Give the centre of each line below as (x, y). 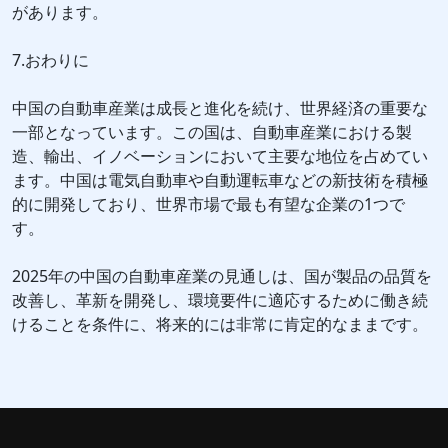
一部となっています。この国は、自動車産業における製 (212, 132)
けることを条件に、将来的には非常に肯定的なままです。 (220, 324)
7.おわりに (50, 60)
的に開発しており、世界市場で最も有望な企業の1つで (208, 204)
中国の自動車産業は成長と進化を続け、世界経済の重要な (220, 108)
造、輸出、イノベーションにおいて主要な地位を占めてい (220, 156)
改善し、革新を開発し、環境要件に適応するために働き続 (220, 300)
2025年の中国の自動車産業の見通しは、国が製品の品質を (222, 276)
